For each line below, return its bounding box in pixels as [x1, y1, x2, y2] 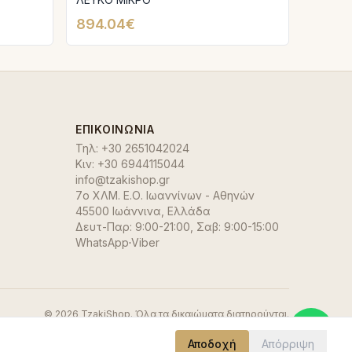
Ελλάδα [167, 204, 211, 218]
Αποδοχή [188, 337, 236, 350]
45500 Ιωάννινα [75, 204, 161, 218]
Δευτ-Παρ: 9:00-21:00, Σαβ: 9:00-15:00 [75, 220, 279, 233]
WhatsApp [75, 236, 129, 249]
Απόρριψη [262, 337, 314, 350]
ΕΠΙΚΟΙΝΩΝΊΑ [75, 123, 155, 136]
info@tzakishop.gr [75, 173, 170, 186]
